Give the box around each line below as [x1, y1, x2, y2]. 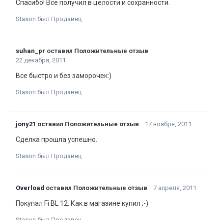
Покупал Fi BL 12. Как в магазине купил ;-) [16, 199, 148, 207]
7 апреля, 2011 [153, 184, 196, 192]
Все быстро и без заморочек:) [16, 72, 111, 80]
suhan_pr [16, 47, 45, 55]
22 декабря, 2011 [16, 56, 66, 64]
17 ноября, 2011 [145, 120, 192, 128]
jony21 [16, 120, 36, 128]
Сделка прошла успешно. [16, 136, 97, 143]
